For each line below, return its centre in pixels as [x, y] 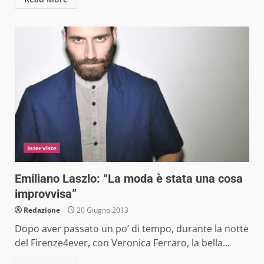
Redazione [42, 210]
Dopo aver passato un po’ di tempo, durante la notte [132, 228]
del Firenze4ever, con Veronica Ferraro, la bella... [122, 242]
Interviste [42, 148]
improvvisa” [46, 194]
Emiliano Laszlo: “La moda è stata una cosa [129, 178]
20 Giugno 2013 [102, 210]
